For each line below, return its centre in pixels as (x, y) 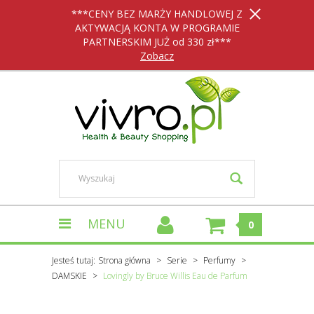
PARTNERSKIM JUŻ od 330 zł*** (157, 42)
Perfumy (219, 260)
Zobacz (157, 56)
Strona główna (124, 260)
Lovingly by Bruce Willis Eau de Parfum (175, 276)
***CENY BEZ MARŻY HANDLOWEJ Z (157, 14)
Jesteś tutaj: (74, 260)
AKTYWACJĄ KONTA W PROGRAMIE (157, 28)
